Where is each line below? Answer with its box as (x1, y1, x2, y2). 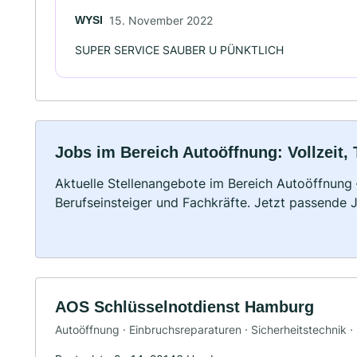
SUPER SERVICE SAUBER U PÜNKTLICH (75, 42, 284, 57)
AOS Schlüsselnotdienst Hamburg (55, 297, 314, 316)
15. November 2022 (109, 13, 213, 27)
